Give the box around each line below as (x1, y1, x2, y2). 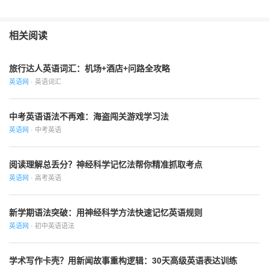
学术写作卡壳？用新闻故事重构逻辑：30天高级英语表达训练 (9, 256, 237, 266)
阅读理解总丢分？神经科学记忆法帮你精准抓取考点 (9, 160, 202, 170)
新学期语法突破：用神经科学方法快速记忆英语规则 (9, 208, 202, 218)
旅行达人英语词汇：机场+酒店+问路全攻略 (9, 64, 170, 74)
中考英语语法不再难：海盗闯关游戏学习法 (9, 112, 169, 122)
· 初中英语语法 (29, 222, 74, 230)
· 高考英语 (29, 174, 61, 182)
